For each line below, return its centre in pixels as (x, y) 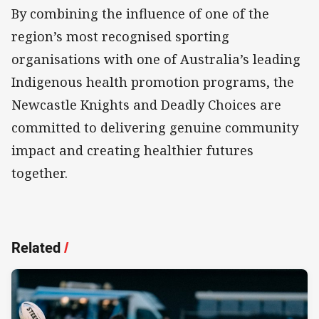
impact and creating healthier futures (132, 151)
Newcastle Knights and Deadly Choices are (146, 105)
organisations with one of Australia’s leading (156, 59)
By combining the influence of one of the (140, 14)
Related (36, 248)
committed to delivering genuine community (155, 128)
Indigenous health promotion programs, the (153, 82)
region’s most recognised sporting (120, 37)
